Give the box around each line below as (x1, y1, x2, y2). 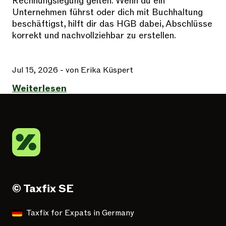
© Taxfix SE (12, 182, 74, 197)
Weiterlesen (12, 83, 67, 95)
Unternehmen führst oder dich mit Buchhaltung (12, 7, 203, 19)
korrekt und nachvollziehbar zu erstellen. (12, 30, 176, 42)
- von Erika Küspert (60, 65, 133, 76)
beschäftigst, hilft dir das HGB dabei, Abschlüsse (12, 18, 212, 30)
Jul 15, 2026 (12, 65, 58, 76)
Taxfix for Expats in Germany (26, 207, 134, 219)
